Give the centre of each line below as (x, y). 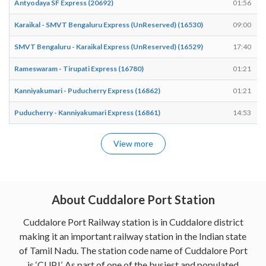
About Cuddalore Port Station (133, 199)
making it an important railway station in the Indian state (133, 236)
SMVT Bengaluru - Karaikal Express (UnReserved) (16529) (109, 46)
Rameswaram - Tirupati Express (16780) (79, 68)
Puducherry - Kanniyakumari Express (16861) (87, 112)
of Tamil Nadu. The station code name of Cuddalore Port (133, 250)
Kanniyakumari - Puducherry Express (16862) (87, 90)
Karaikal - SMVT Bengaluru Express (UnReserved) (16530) (109, 24)
